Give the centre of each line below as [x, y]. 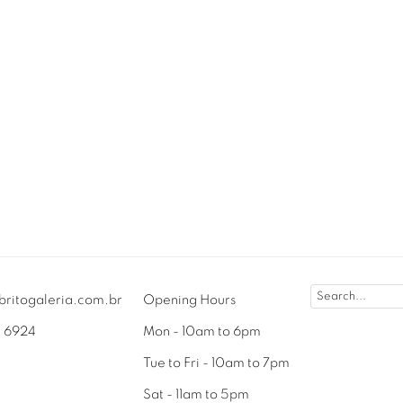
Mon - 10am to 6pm [202, 331]
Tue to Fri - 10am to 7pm [216, 363]
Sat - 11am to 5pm [196, 394]
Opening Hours [189, 300]
